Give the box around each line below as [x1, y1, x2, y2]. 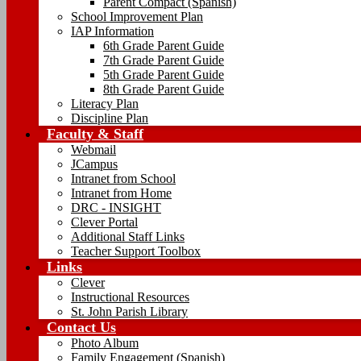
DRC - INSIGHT [71, 201, 161, 214]
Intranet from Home [71, 186, 172, 200]
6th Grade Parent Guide [103, 39, 224, 52]
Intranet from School [71, 172, 176, 185]
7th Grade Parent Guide [103, 53, 224, 67]
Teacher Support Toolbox [71, 244, 201, 258]
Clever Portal [71, 215, 138, 229]
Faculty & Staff [47, 126, 143, 142]
